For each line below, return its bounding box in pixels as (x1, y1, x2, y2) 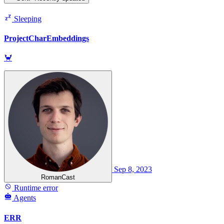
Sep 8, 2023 (114, 165, 152, 174)
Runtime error (12, 183, 58, 192)
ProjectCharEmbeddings (4, 34, 89, 43)
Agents (13, 193, 36, 202)
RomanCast (41, 173, 75, 181)
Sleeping (12, 14, 41, 23)
